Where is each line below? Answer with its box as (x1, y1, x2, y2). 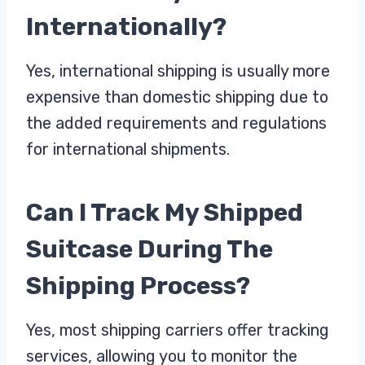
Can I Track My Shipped (26, 197, 303, 227)
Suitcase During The (26, 234, 273, 264)
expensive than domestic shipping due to (26, 86, 328, 107)
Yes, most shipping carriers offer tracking (26, 319, 329, 340)
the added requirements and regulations (26, 112, 327, 133)
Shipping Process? (26, 270, 250, 301)
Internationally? (26, 11, 226, 42)
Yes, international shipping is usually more (26, 60, 330, 81)
